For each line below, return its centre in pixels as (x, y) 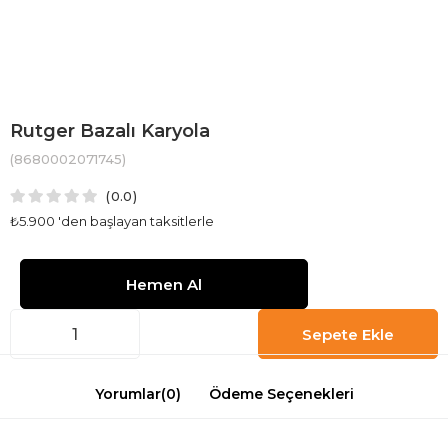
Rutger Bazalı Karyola (110, 131)
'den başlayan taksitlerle (136, 221)
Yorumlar (127, 394)
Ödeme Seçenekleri (281, 394)
